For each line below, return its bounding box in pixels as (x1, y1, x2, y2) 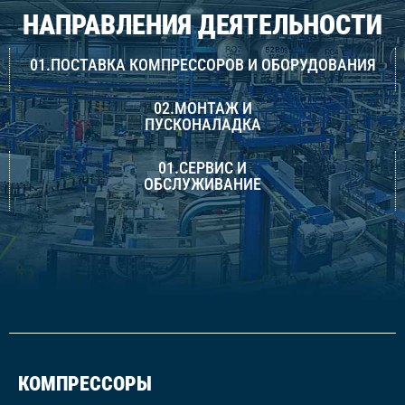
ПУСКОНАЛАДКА (144, 115, 261, 135)
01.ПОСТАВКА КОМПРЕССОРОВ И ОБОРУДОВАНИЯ (29, 55, 376, 75)
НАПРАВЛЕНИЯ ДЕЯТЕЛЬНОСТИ (23, 9, 382, 42)
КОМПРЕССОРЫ (18, 372, 152, 396)
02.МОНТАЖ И (153, 99, 252, 118)
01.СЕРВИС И (158, 158, 247, 178)
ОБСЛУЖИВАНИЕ (144, 174, 261, 194)
